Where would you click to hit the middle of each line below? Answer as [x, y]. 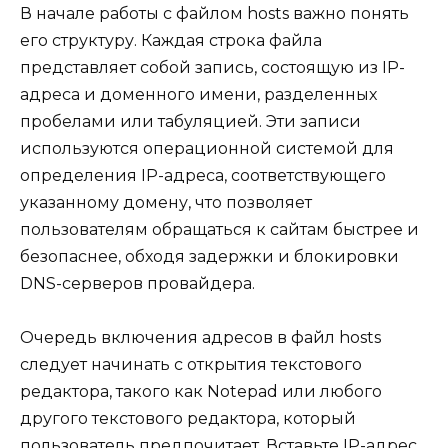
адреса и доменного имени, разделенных [198, 94]
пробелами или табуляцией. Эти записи [190, 121]
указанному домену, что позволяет [166, 202]
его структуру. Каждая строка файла [171, 40]
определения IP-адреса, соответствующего [203, 175]
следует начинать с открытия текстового [191, 364]
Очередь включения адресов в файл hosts [200, 337]
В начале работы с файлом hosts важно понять [214, 13]
